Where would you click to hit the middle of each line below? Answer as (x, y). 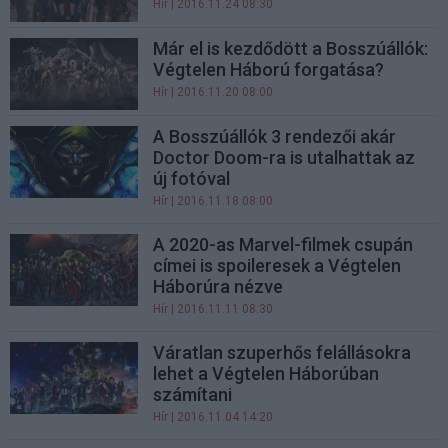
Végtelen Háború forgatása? (269, 69)
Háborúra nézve (218, 286)
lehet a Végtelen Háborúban (266, 373)
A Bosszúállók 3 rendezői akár (275, 136)
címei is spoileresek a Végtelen (277, 265)
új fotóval (192, 178)
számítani (193, 394)
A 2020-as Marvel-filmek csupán (283, 244)
